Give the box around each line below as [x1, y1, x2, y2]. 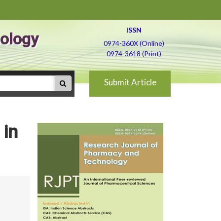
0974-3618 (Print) [106, 49, 161, 58]
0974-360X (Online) [103, 39, 164, 47]
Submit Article [104, 77, 156, 87]
